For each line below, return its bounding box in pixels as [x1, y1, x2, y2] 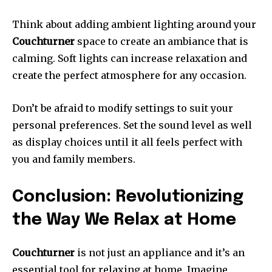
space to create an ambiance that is [75, 35, 248, 47]
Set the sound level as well [123, 118, 252, 131]
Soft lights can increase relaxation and [58, 52, 247, 64]
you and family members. [12, 152, 135, 165]
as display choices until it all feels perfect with [12, 135, 242, 148]
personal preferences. [12, 118, 121, 131]
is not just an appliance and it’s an [75, 246, 245, 259]
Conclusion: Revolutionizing [12, 188, 243, 205]
